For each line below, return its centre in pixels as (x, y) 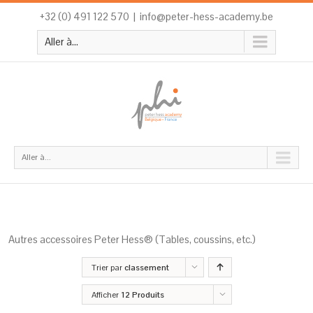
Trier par (108, 268)
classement (146, 268)
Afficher (106, 295)
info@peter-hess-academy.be (206, 16)
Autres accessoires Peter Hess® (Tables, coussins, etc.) (132, 239)
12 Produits (142, 295)
